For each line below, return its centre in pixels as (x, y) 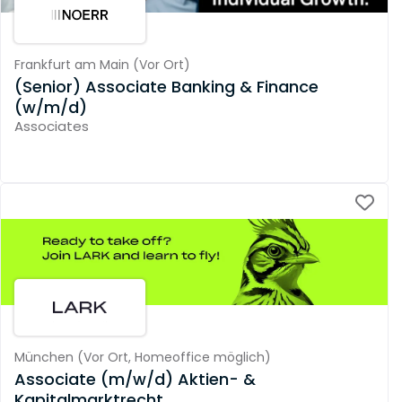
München (44, 358)
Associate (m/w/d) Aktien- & (135, 379)
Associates (52, 126)
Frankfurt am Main (72, 65)
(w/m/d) (51, 107)
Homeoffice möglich (199, 358)
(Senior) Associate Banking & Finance (166, 86)
